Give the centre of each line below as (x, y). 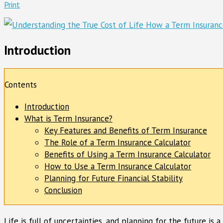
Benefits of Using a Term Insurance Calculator (127, 155)
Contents (21, 85)
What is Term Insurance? (68, 119)
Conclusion (63, 190)
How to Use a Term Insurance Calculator (118, 167)
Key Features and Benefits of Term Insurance (126, 131)
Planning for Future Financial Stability (113, 178)
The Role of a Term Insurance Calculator (117, 143)
